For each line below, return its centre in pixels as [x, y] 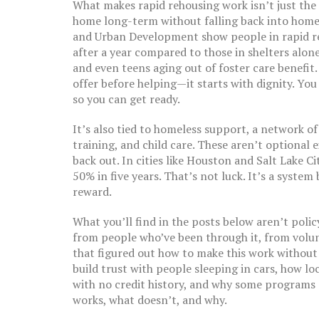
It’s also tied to [113, 129]
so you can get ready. [126, 99]
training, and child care [132, 145]
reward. [92, 192]
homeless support [200, 129]
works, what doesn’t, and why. [150, 300]
